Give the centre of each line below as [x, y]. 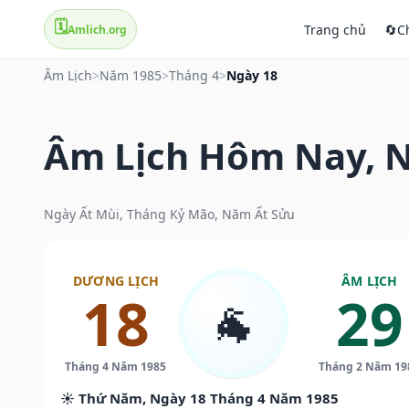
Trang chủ [335, 29]
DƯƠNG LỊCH [115, 280]
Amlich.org [97, 29]
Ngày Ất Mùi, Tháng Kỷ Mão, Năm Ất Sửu [169, 214]
